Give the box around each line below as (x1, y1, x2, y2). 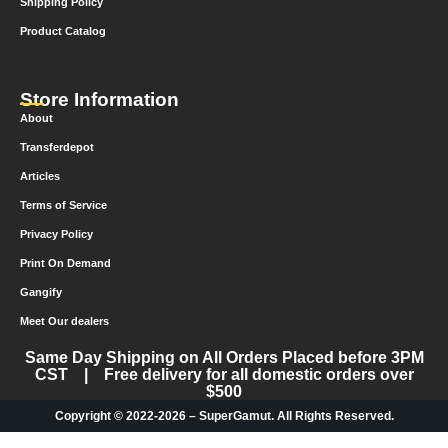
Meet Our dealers (20, 315, 109, 328)
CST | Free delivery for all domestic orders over (34, 366, 414, 384)
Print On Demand (20, 257, 111, 270)
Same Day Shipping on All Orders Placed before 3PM (24, 349, 424, 367)
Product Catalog (20, 25, 106, 38)
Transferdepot (20, 141, 94, 154)
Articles (20, 170, 60, 183)
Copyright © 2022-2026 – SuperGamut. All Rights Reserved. (54, 409, 394, 424)
